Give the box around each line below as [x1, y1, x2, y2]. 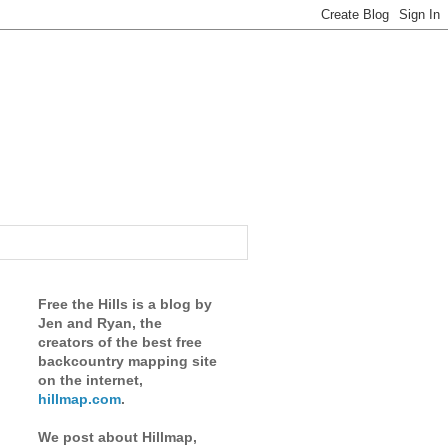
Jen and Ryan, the [38, 314, 162, 331]
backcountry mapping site [38, 352, 217, 369]
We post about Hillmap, [38, 428, 197, 445]
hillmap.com [38, 390, 121, 407]
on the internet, [38, 371, 143, 388]
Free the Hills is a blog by [38, 295, 212, 312]
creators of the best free [38, 333, 202, 350]
